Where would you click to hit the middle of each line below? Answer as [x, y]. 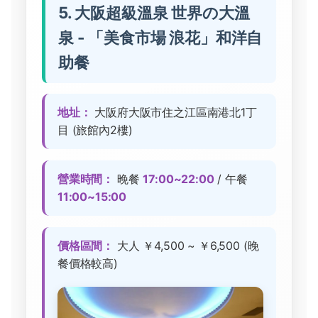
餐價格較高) [88, 263]
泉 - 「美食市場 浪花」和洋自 [160, 37]
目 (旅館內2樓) [95, 130]
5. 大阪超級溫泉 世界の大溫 [154, 12]
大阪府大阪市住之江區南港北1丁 [174, 112]
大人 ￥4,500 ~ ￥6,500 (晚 [186, 245]
